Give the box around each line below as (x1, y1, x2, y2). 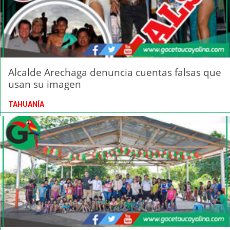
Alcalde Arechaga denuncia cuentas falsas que (8, 65, 221, 80)
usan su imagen (8, 77, 81, 91)
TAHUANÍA (8, 100, 44, 109)
